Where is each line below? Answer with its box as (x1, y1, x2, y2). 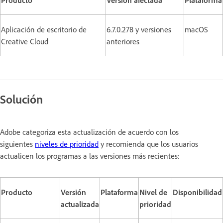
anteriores (107, 36, 139, 46)
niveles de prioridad (35, 138, 99, 149)
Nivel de (139, 187, 167, 197)
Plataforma (101, 187, 138, 197)
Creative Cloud (1, 36, 50, 46)
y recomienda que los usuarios (99, 138, 198, 149)
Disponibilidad (173, 187, 222, 197)
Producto (1, 187, 32, 197)
